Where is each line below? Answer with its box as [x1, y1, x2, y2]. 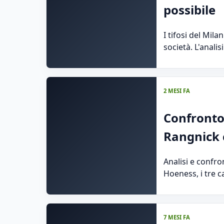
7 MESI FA [163, 213, 190, 221]
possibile [163, 1, 215, 18]
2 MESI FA [163, 86, 190, 94]
